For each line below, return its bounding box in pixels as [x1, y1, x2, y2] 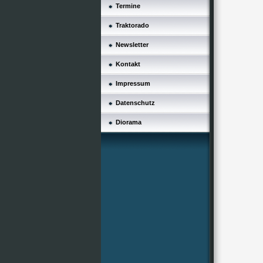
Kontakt [116, 60, 140, 68]
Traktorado [116, 22, 149, 29]
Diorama [116, 119, 141, 126]
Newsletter [116, 41, 149, 48]
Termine [116, 2, 140, 9]
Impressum [116, 80, 150, 87]
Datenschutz [116, 99, 155, 106]
